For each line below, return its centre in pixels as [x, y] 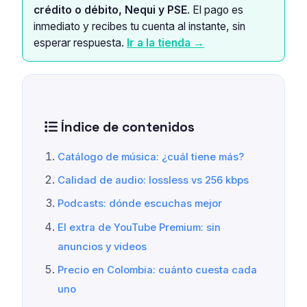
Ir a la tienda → [165, 42]
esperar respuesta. [80, 42]
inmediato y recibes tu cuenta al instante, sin [139, 26]
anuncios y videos [102, 246]
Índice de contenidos [126, 127]
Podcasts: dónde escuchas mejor [140, 204]
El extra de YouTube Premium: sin [139, 227]
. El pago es [215, 10]
